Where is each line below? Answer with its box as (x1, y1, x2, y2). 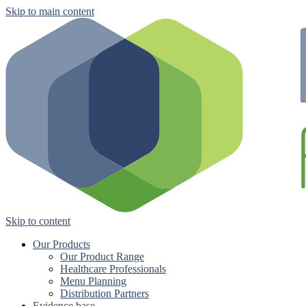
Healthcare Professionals (60, 263, 166, 275)
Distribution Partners (60, 288, 149, 299)
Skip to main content (5, 5, 94, 17)
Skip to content (5, 215, 70, 227)
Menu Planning (60, 275, 126, 287)
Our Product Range (60, 251, 144, 262)
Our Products (33, 238, 90, 250)
